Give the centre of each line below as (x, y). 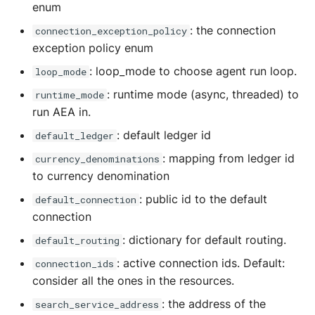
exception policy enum (93, 48)
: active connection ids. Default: (201, 263)
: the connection (233, 30)
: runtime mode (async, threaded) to (203, 94)
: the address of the (214, 304)
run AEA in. (62, 112)
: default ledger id (164, 135)
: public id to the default (203, 199)
